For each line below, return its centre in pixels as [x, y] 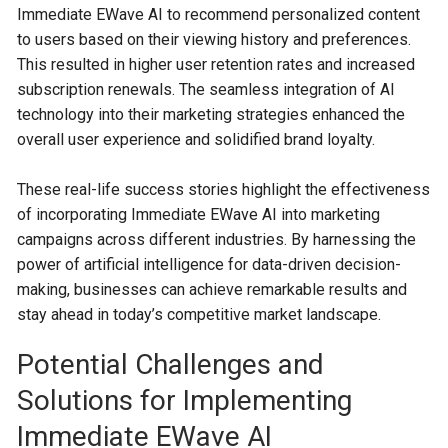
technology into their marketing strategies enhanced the [211, 114]
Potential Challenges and [171, 364]
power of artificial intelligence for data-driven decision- [209, 264]
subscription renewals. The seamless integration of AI [206, 89]
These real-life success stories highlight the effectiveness [224, 189]
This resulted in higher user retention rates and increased [216, 64]
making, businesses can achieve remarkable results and [212, 289]
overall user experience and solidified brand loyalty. [196, 139]
